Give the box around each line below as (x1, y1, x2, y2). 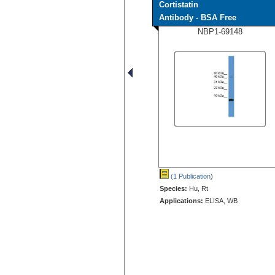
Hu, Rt (187, 184, 208, 192)
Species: (160, 184, 187, 192)
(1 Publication (169, 172, 211, 180)
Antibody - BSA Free (159, 12, 236, 22)
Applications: (160, 196, 203, 204)
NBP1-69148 (198, 26, 242, 36)
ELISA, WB (203, 196, 238, 204)
